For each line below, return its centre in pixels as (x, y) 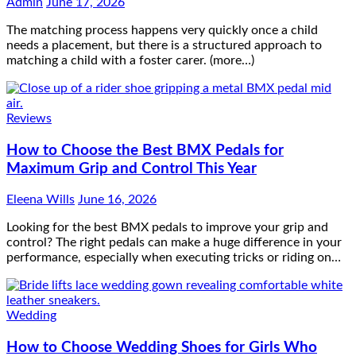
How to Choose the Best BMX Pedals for (145, 150)
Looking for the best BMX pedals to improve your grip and (167, 228)
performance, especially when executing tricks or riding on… (174, 258)
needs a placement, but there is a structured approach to (164, 45)
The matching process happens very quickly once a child (162, 30)
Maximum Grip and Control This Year (132, 168)
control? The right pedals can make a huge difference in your (174, 243)
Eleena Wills (41, 200)
